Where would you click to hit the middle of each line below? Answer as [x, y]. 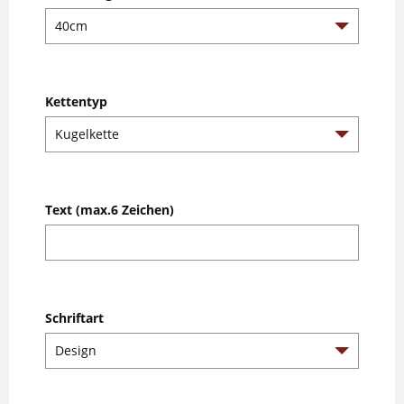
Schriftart [74, 317]
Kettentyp [76, 101]
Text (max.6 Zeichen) [110, 209]
